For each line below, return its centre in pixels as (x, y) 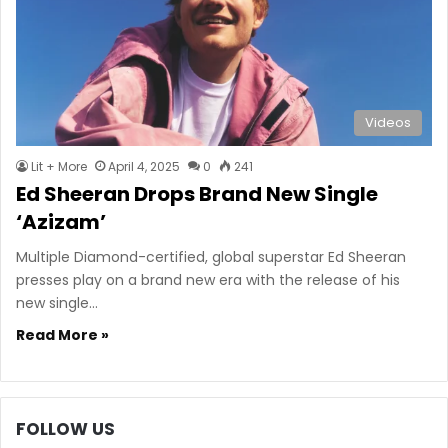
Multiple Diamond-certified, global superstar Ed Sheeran (211, 256)
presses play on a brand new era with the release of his (208, 279)
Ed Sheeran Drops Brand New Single (197, 193)
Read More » (62, 334)
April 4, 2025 (144, 166)
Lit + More (59, 166)
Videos (388, 122)
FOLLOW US (65, 428)
